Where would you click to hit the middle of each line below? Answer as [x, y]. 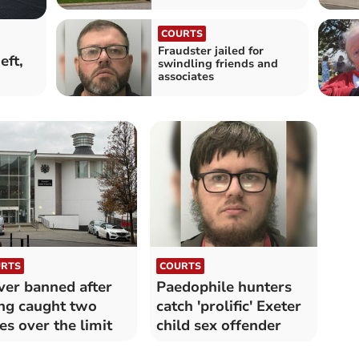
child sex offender [218, 325]
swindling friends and [218, 64]
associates [186, 77]
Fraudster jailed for [210, 51]
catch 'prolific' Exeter [228, 306]
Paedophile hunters [224, 286]
